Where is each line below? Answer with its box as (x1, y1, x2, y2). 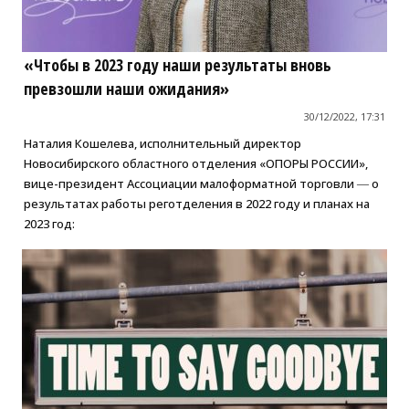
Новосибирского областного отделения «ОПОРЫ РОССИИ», (23, 155, 368, 173)
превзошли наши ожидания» (23, 78, 229, 100)
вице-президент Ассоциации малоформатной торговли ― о (23, 175, 379, 193)
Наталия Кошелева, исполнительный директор (23, 135, 301, 152)
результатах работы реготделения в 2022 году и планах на (23, 195, 370, 213)
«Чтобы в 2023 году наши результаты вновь (23, 54, 331, 77)
